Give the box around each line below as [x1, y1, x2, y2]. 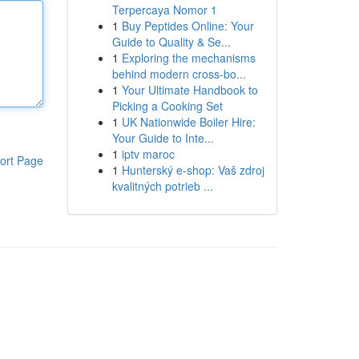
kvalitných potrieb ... [111, 178, 213, 194]
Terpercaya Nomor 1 [111, 2, 217, 18]
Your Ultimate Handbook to [121, 82, 258, 98]
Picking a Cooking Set [111, 98, 223, 114]
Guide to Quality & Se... [111, 34, 231, 50]
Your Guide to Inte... [111, 130, 214, 146]
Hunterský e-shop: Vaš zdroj [121, 162, 264, 178]
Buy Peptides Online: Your [121, 18, 254, 34]
